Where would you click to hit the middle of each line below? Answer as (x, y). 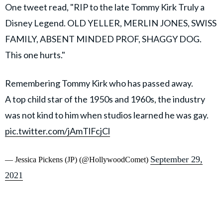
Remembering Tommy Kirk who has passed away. (99, 83)
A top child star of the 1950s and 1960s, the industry (105, 99)
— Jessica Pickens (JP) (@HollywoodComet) (78, 160)
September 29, (176, 160)
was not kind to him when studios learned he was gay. (107, 115)
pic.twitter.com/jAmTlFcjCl (57, 131)
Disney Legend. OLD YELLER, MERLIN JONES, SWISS (111, 23)
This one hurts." (35, 55)
